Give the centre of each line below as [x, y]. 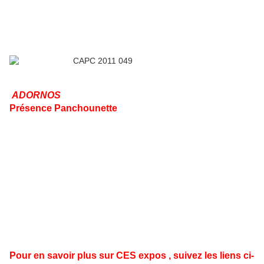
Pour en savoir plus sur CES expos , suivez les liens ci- [132, 256]
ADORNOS [36, 95]
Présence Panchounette [63, 108]
